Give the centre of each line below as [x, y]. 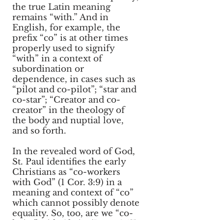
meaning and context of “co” [73, 193]
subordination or [48, 69]
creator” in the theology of [69, 110]
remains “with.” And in [60, 17]
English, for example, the [66, 28]
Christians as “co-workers [66, 172]
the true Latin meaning [61, 7]
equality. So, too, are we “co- [73, 213]
